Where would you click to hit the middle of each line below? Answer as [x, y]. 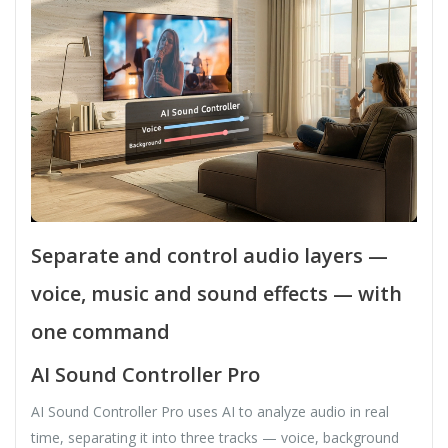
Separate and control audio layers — [209, 255]
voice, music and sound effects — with [216, 293]
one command [100, 331]
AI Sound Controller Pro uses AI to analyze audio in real [210, 411]
